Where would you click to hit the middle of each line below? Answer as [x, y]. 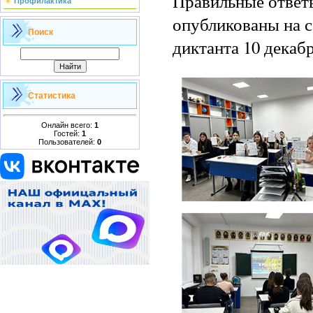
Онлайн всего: [68, 125]
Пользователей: [68, 141]
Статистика [52, 96]
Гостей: [68, 133]
